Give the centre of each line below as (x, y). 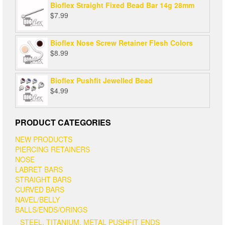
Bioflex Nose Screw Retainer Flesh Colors (122, 42)
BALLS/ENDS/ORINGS (51, 209)
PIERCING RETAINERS (52, 149)
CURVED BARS (40, 189)
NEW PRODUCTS (44, 139)
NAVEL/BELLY (37, 199)
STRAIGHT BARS (43, 179)
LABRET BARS (39, 169)
